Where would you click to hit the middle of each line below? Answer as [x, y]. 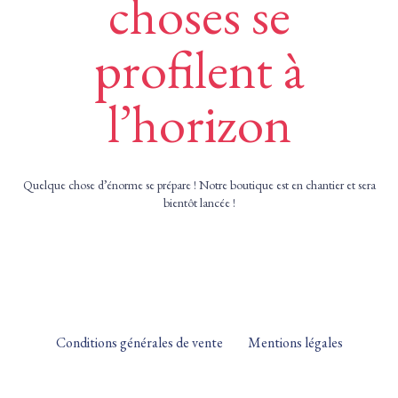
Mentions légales [295, 343]
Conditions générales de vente [139, 342]
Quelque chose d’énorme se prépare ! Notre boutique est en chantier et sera [199, 185]
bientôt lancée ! [199, 203]
